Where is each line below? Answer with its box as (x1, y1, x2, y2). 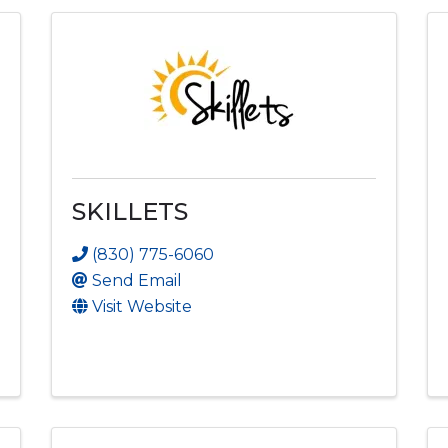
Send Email (91, 270, 182, 290)
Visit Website (91, 296, 192, 316)
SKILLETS (71, 196, 188, 226)
